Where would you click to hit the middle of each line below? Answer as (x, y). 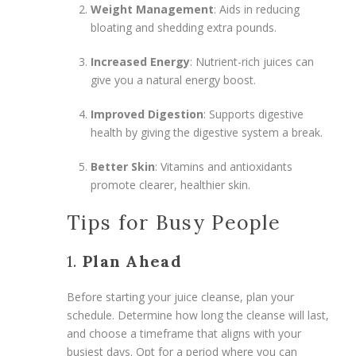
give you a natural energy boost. (173, 79)
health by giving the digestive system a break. (207, 132)
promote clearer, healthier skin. (170, 184)
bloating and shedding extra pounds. (184, 27)
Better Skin (123, 166)
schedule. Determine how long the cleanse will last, (198, 315)
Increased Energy (140, 61)
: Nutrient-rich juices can (252, 61)
